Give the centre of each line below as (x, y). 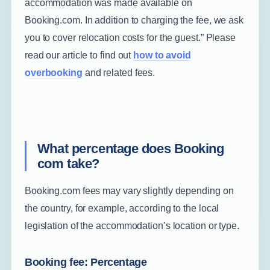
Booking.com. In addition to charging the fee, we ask (134, 20)
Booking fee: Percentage (86, 262)
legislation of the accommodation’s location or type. (132, 225)
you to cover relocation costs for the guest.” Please (130, 37)
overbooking (53, 72)
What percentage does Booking (130, 148)
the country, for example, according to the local (122, 208)
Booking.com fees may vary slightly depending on (129, 190)
